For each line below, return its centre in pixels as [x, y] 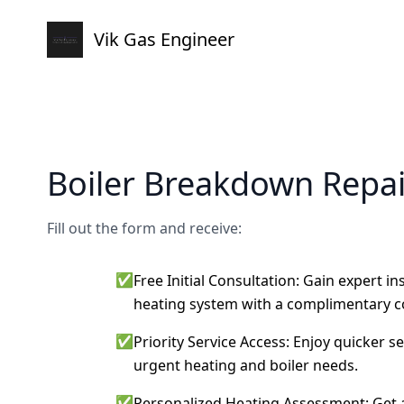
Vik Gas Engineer [164, 39]
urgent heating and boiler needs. [246, 365]
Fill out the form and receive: [144, 228]
